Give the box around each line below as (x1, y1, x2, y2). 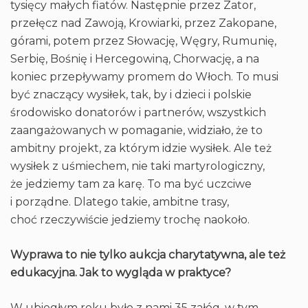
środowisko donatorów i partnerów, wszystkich (10, 106, 266, 119)
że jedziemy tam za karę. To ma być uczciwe (10, 177, 252, 190)
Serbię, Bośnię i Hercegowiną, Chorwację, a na (10, 52, 259, 65)
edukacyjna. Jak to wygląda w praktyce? (10, 266, 231, 279)
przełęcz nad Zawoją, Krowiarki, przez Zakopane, (10, 16, 276, 30)
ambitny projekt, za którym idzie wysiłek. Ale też (10, 142, 272, 155)
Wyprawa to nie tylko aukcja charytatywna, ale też (10, 248, 285, 261)
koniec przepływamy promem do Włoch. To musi (10, 70, 278, 83)
